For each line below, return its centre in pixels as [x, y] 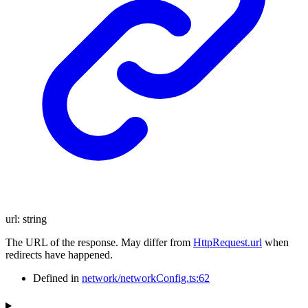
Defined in [57, 278]
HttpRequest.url [228, 243]
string [35, 219]
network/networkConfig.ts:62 [146, 278]
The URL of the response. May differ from [99, 243]
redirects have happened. [59, 255]
